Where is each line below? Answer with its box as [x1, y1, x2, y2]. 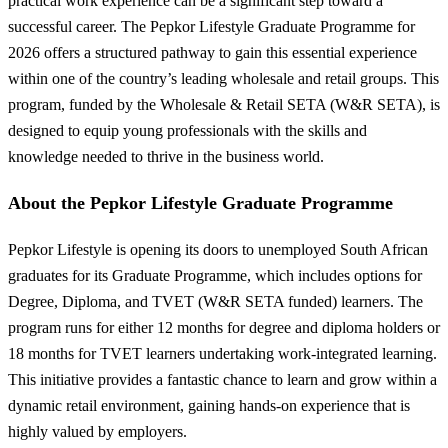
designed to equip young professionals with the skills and [8, 121, 367, 139]
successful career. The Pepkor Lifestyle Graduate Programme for [8, 17, 415, 35]
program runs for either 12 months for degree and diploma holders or [8, 319, 440, 337]
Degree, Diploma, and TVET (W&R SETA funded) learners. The [8, 293, 423, 311]
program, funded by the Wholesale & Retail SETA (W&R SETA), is [8, 95, 440, 113]
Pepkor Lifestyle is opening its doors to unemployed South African [8, 241, 428, 259]
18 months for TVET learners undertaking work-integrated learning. [8, 345, 437, 363]
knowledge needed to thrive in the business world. [8, 147, 324, 165]
